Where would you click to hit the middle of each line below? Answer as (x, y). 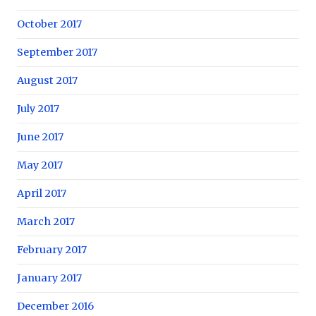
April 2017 (42, 193)
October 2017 (49, 24)
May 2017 (40, 165)
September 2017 (57, 52)
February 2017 (52, 249)
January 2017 (49, 278)
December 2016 (55, 306)
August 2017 (47, 80)
